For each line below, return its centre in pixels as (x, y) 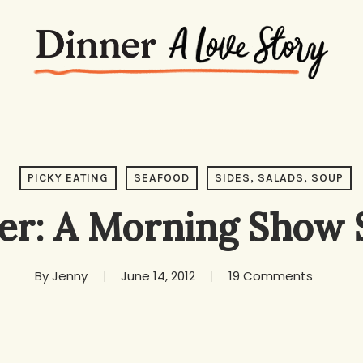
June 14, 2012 (158, 276)
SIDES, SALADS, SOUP (279, 178)
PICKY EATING (68, 178)
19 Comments (270, 276)
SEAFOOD (161, 178)
